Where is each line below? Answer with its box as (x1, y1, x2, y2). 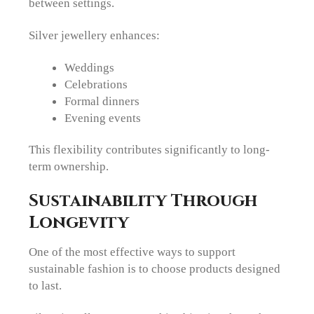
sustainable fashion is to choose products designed (29, 261, 281, 276)
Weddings (64, 60, 114, 75)
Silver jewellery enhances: (29, 27, 161, 42)
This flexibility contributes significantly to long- (29, 142, 271, 156)
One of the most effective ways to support (29, 245, 236, 259)
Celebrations (64, 77, 128, 92)
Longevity (29, 211, 130, 235)
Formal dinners (64, 94, 139, 109)
